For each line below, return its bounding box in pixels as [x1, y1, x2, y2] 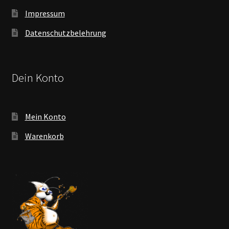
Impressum [25, 8, 65, 19]
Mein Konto [25, 111, 66, 122]
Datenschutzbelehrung [25, 28, 106, 38]
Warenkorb [25, 130, 64, 141]
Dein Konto [11, 71, 64, 85]
